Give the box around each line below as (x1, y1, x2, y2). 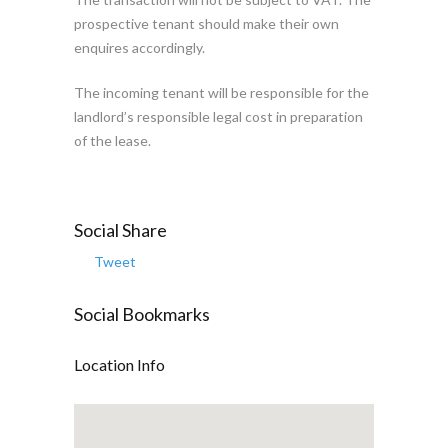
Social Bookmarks (74, 303, 210, 325)
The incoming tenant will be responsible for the (74, 84, 369, 101)
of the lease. (74, 132, 151, 149)
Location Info (74, 355, 165, 374)
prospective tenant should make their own (74, 15, 339, 32)
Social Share (74, 219, 167, 241)
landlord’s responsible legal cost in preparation (74, 108, 363, 125)
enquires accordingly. (74, 39, 205, 56)
